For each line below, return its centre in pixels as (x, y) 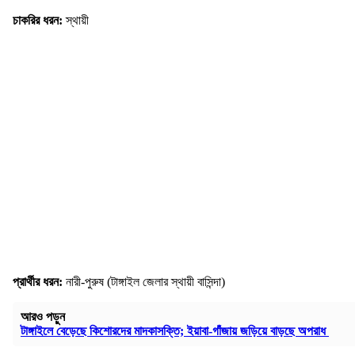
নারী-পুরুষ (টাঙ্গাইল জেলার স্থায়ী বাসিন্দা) (145, 282)
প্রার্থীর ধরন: (39, 282)
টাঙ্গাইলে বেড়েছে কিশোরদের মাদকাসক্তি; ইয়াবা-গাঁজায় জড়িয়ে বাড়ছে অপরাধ (175, 331)
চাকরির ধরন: (39, 21)
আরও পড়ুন (43, 317)
